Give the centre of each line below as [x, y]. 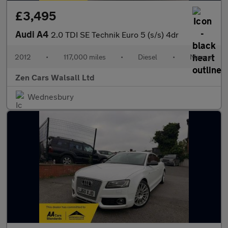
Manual [201, 57]
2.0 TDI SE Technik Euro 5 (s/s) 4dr [115, 34]
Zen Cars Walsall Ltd [55, 77]
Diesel [148, 57]
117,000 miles [84, 57]
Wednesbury [51, 96]
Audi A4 [33, 34]
